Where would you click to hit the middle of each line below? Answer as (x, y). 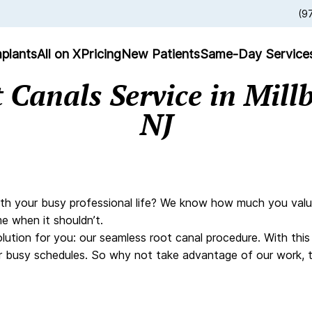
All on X (58, 54)
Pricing (101, 54)
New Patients (160, 54)
